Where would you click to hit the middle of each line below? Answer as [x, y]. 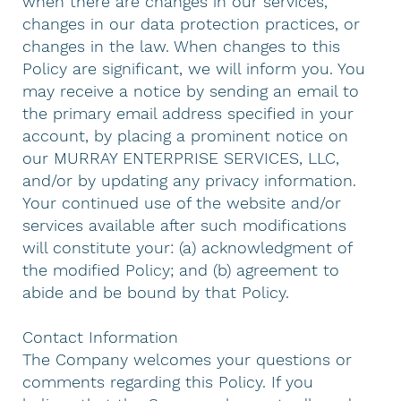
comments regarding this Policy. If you [168, 381]
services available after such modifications [185, 225]
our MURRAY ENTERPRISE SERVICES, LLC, [181, 158]
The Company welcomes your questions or [188, 359]
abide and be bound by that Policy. [156, 292]
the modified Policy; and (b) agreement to [181, 269]
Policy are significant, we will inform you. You [194, 68]
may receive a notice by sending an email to [191, 90]
